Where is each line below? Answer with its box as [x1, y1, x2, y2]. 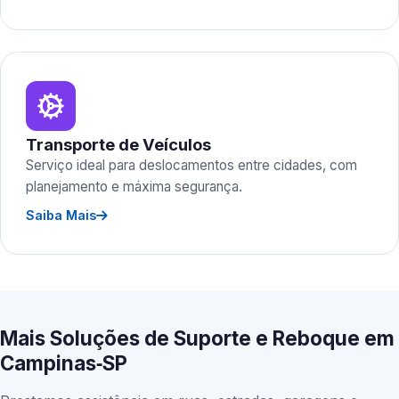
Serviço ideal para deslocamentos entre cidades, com [26, 157, 357, 174]
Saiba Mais [26, 208, 96, 223]
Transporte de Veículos [26, 134, 211, 154]
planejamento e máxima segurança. [26, 178, 242, 195]
